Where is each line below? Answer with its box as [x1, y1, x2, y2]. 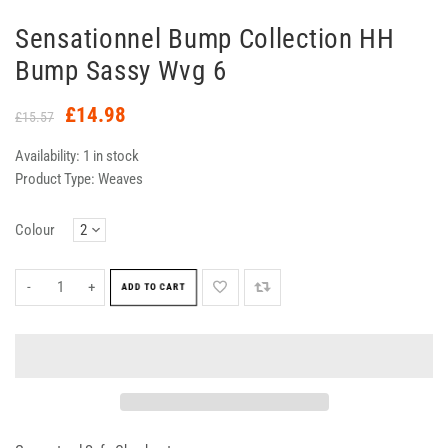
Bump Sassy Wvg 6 [15, 54, 227, 87]
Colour [15, 220, 55, 239]
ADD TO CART [121, 281, 186, 293]
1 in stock [83, 146, 139, 165]
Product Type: [15, 169, 95, 188]
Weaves [98, 169, 143, 188]
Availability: [15, 146, 83, 165]
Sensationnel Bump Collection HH [15, 22, 395, 55]
